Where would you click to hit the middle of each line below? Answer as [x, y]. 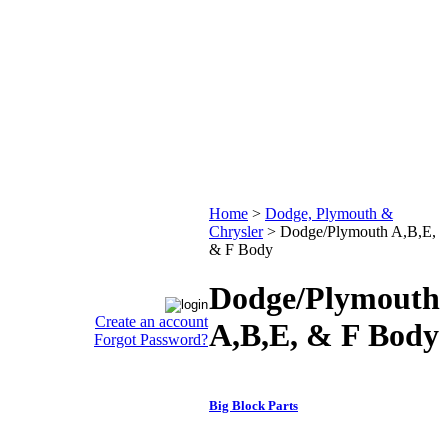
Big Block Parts [253, 406]
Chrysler [236, 231]
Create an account [151, 321]
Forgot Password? [151, 339]
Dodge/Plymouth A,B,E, [358, 231]
